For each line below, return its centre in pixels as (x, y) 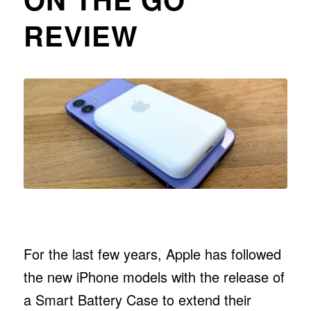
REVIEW (81, 35)
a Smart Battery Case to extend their (137, 299)
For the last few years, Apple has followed (152, 253)
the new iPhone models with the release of (154, 276)
